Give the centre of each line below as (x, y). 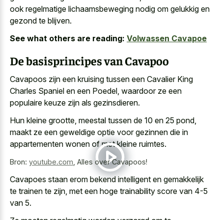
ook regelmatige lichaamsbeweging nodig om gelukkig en (110, 9)
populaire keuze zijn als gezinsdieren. (75, 102)
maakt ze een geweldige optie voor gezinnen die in (99, 132)
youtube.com (51, 162)
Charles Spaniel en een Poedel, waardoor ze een (96, 91)
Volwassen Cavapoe (167, 39)
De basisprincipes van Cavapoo (89, 61)
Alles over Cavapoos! (112, 162)
